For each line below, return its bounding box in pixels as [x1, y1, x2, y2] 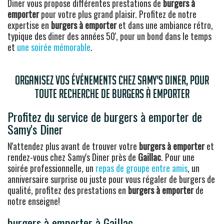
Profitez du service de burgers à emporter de [7, 107, 202, 125]
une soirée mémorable [17, 40, 90, 53]
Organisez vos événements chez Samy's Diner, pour [15, 73, 209, 87]
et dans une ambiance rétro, [116, 18, 213, 31]
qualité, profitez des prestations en [7, 183, 128, 196]
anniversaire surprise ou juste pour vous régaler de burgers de [7, 172, 215, 185]
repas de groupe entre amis [95, 161, 187, 174]
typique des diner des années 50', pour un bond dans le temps [7, 29, 211, 42]
